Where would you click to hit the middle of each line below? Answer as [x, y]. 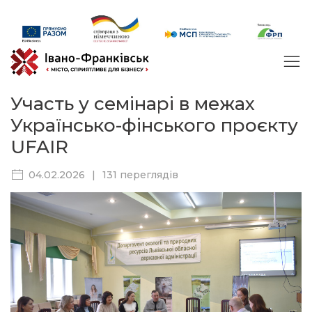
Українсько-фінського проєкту [154, 126]
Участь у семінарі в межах [133, 104]
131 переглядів [140, 175]
